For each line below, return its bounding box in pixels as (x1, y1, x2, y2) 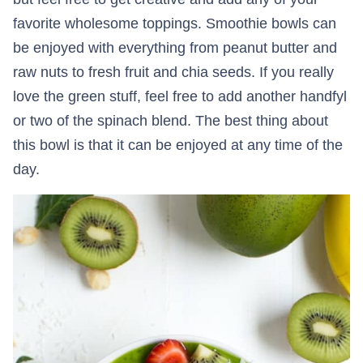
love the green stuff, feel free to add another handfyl (13, 88, 347, 105)
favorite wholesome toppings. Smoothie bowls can (13, 15, 336, 32)
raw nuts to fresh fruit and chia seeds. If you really (13, 64, 334, 81)
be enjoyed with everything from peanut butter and (13, 40, 337, 57)
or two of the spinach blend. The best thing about (13, 113, 328, 130)
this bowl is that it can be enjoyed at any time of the (13, 137, 343, 154)
